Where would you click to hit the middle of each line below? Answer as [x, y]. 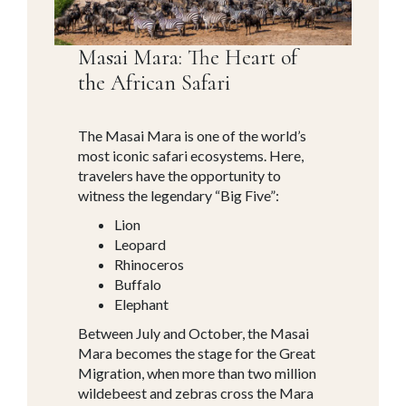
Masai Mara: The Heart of [188, 57]
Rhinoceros [150, 264]
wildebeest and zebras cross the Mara [196, 392]
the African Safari [155, 82]
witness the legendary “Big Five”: [179, 195]
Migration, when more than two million [198, 372]
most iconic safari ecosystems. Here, [191, 155]
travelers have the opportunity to [180, 175]
